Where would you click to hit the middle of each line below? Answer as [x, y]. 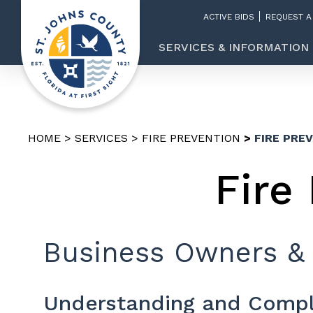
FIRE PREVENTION [191, 138]
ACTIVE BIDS [229, 16]
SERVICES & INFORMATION [234, 47]
